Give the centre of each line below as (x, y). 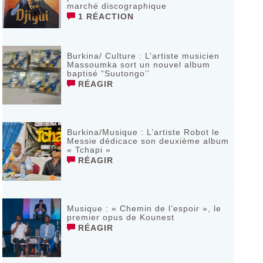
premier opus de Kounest (120, 217)
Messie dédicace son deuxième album (148, 141)
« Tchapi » (89, 150)
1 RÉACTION (104, 16)
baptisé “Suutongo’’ (108, 73)
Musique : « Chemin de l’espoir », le (144, 208)
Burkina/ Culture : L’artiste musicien (143, 56)
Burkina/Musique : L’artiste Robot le (143, 132)
